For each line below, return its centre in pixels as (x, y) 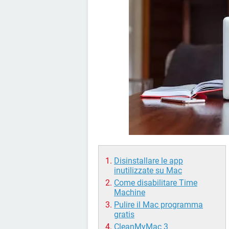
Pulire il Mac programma (158, 205)
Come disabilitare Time (156, 183)
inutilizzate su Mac (148, 170)
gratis (124, 214)
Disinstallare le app (148, 161)
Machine (130, 192)
